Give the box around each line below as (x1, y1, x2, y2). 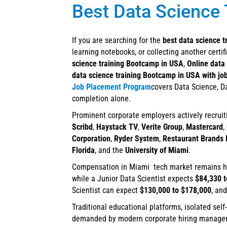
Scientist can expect (72, 185, 140, 196)
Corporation (72, 134, 110, 144)
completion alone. (72, 94, 131, 104)
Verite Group (141, 122, 182, 132)
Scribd (72, 122, 93, 132)
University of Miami (125, 145, 188, 156)
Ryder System (114, 134, 159, 144)
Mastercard (186, 122, 223, 132)
